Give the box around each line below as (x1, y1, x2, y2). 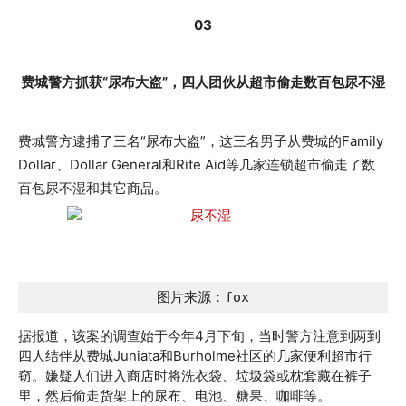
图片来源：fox (157, 289, 249, 305)
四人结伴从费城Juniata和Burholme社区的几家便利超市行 (18, 347, 372, 364)
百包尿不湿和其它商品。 (18, 179, 168, 197)
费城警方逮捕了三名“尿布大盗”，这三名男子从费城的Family (18, 132, 383, 150)
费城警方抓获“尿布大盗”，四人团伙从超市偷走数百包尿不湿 (21, 73, 385, 91)
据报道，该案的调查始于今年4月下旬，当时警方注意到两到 (18, 327, 381, 344)
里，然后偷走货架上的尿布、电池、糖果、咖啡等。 (18, 387, 331, 404)
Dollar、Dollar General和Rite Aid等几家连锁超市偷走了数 (18, 156, 375, 173)
